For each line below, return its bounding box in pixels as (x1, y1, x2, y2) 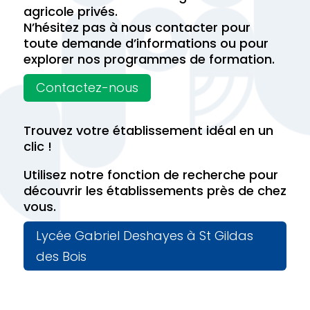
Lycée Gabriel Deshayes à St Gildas (35, 226, 253, 244)
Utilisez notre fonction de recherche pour (23, 166, 278, 184)
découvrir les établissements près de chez (23, 182, 286, 200)
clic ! (23, 138, 52, 156)
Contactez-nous (35, 79, 138, 96)
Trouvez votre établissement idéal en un (23, 122, 273, 140)
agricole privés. (23, 2, 118, 20)
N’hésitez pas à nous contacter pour (23, 18, 250, 36)
